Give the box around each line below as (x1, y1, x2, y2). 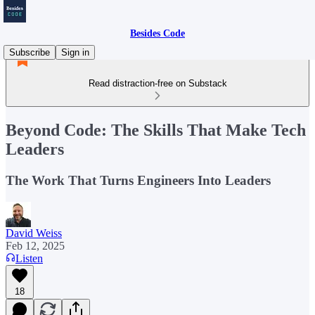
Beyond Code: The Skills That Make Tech (6, 120, 306, 139)
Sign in (61, 47, 89, 58)
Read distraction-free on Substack (88, 78, 227, 89)
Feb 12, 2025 (6, 239, 65, 252)
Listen (15, 252, 43, 264)
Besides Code (130, 28, 185, 39)
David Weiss (6, 226, 62, 239)
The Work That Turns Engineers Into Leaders (6, 172, 271, 188)
